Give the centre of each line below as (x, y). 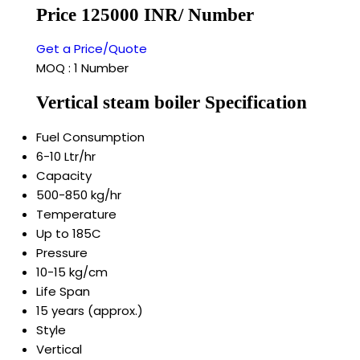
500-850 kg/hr (79, 194)
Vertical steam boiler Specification (172, 103)
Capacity (64, 175)
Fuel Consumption (90, 137)
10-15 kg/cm (72, 272)
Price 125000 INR (107, 14)
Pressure (62, 252)
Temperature (76, 214)
